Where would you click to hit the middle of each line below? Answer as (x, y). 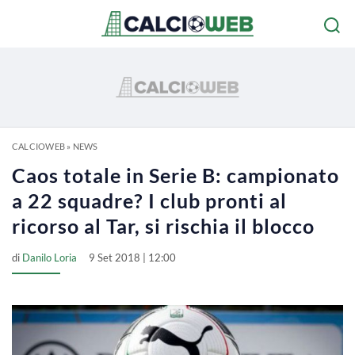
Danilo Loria (50, 258)
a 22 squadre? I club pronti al (149, 200)
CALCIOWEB (38, 146)
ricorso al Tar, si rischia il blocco (163, 226)
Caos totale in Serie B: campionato (176, 175)
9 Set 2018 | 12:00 (132, 258)
